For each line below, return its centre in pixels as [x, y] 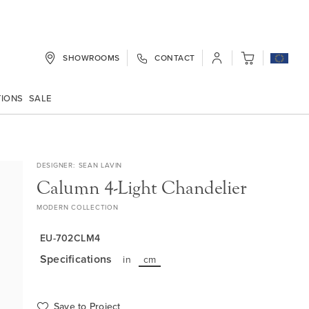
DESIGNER [54, 165]
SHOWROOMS [91, 58]
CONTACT [175, 58]
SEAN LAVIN [100, 165]
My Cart [256, 62]
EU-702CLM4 [70, 238]
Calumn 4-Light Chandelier [141, 188]
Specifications [76, 259]
